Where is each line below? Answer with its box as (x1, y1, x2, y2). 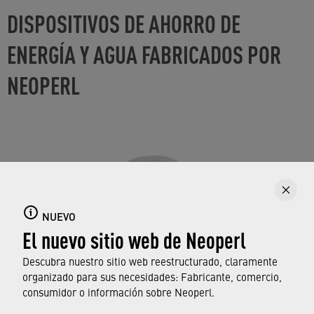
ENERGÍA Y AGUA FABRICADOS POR (7, 38, 281, 69)
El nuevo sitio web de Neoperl (22, 224, 246, 254)
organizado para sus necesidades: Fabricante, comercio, (22, 269, 282, 284)
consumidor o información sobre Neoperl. (22, 285, 214, 299)
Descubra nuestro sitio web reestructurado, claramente (22, 254, 278, 268)
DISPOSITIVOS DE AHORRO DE (7, 7, 240, 39)
